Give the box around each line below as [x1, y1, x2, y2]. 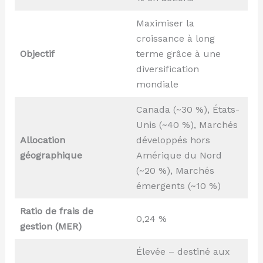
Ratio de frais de [19, 205, 93, 217]
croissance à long [136, 33, 215, 45]
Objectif [19, 48, 55, 60]
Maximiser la [136, 18, 194, 29]
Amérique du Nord [136, 150, 222, 161]
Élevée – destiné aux [136, 246, 230, 258]
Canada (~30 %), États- [136, 104, 240, 116]
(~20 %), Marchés [136, 165, 214, 177]
